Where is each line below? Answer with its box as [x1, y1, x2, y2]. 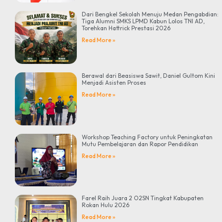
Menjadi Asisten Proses [82, 78, 147, 86]
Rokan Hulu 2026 [82, 201, 130, 209]
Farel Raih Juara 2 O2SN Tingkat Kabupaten [82, 194, 204, 202]
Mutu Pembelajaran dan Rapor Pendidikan [82, 140, 199, 148]
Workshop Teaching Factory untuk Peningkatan [82, 133, 213, 141]
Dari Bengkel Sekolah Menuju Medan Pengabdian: [82, 10, 219, 18]
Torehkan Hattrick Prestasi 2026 [82, 24, 171, 32]
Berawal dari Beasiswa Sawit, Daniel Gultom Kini [82, 71, 216, 79]
